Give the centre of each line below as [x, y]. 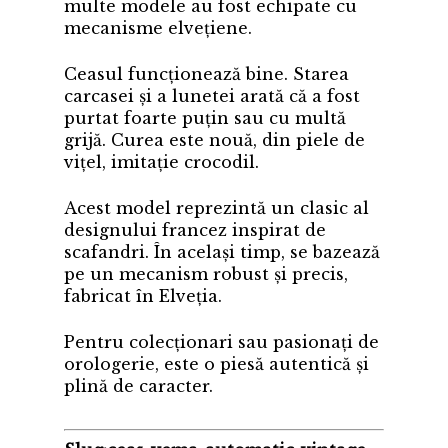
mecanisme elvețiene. [158, 28]
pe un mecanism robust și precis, [206, 274]
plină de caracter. [138, 386]
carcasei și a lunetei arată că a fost [212, 96]
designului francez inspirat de [195, 230]
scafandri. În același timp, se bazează [222, 252]
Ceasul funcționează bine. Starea [206, 74]
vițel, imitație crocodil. [161, 162]
